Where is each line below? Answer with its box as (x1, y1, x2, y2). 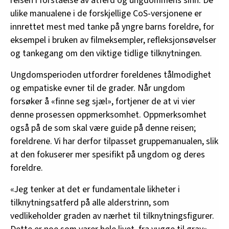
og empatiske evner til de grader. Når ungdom (10, 81, 185, 95)
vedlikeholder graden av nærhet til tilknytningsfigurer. (10, 209, 214, 222)
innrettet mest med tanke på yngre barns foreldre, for (10, 20, 214, 33)
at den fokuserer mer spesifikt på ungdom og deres (10, 148, 205, 161)
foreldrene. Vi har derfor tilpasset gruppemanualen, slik (10, 134, 218, 148)
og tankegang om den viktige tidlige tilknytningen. (10, 47, 202, 60)
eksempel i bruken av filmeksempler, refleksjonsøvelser (10, 33, 216, 47)
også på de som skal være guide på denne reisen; (10, 121, 196, 134)
